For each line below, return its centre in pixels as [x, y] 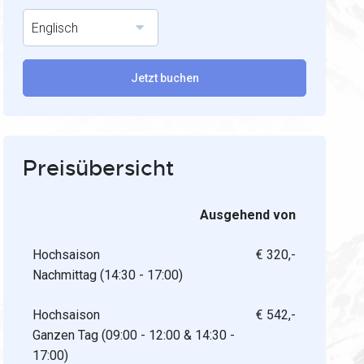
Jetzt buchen [165, 78]
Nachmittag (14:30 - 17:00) [108, 275]
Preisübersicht [99, 168]
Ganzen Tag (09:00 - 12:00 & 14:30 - [134, 335]
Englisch [55, 28]
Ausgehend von [248, 215]
